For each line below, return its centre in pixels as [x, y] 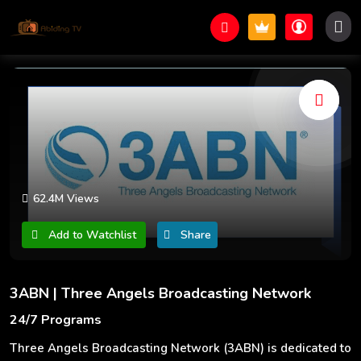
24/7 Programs [56, 320]
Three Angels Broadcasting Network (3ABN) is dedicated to [180, 349]
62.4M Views [66, 199]
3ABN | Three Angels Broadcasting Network [160, 294]
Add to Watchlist [92, 235]
